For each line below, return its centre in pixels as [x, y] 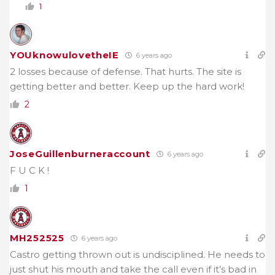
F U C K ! [29, 171]
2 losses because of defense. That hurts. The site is [126, 72]
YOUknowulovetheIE [64, 55]
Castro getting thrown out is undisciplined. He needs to [137, 255]
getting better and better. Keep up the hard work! [127, 87]
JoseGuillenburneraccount [80, 154]
